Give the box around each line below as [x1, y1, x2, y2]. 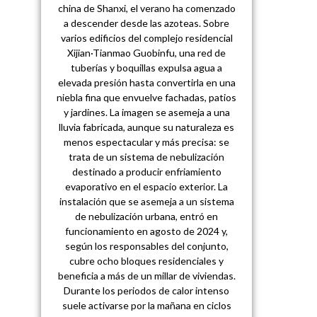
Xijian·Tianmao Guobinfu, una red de [67, 46, 226, 59]
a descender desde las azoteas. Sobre [64, 16, 230, 29]
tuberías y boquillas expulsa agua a [71, 61, 223, 74]
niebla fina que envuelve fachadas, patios [57, 91, 237, 103]
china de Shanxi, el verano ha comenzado [57, 1, 236, 14]
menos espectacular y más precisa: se [64, 135, 230, 148]
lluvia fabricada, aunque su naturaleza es [59, 120, 235, 133]
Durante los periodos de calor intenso [64, 284, 230, 296]
